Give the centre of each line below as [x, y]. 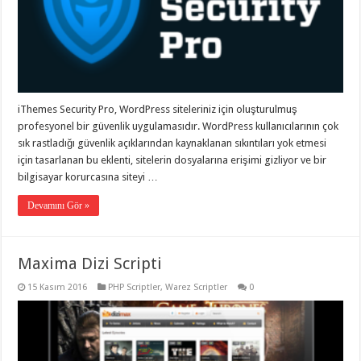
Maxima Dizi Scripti [90, 263]
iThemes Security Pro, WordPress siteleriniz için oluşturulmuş [158, 109]
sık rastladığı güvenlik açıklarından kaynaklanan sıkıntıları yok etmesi [172, 143]
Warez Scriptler [197, 287]
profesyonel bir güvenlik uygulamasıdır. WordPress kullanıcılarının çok [178, 126]
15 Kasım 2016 [58, 287]
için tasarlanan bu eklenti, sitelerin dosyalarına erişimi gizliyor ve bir [172, 160]
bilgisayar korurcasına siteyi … [88, 176]
